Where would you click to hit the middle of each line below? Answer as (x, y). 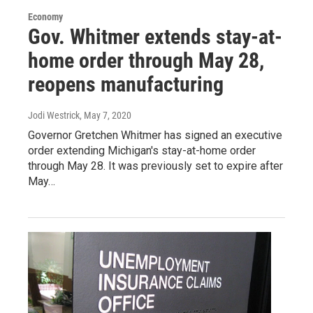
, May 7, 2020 (105, 115)
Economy (45, 16)
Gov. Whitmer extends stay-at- (155, 36)
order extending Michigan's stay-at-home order (142, 150)
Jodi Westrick (54, 115)
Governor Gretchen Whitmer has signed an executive (155, 135)
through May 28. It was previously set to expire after (155, 166)
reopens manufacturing (126, 84)
